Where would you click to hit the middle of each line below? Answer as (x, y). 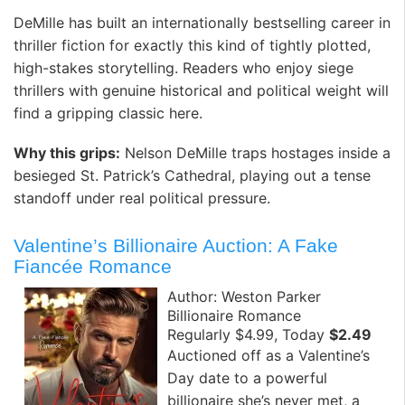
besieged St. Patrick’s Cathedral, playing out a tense (192, 175)
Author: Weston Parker (244, 296)
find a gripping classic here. (108, 113)
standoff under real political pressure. (142, 198)
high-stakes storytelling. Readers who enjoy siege (184, 68)
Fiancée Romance (93, 267)
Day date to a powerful (247, 377)
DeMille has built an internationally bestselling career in (202, 23)
